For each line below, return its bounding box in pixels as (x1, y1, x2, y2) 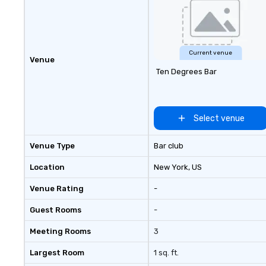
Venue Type (30, 141, 75, 150)
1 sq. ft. (153, 248, 179, 257)
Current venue (189, 49, 233, 56)
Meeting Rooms (30, 227, 91, 236)
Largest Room (30, 248, 84, 257)
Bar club (153, 141, 183, 150)
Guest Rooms (30, 205, 81, 214)
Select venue (193, 113, 245, 123)
